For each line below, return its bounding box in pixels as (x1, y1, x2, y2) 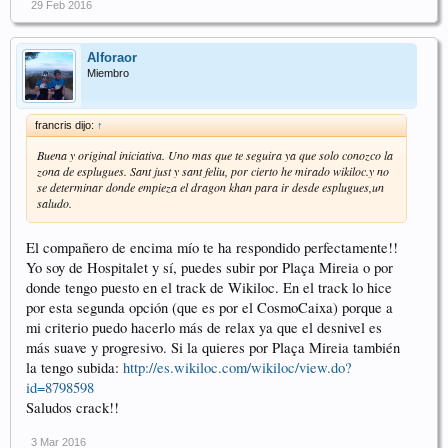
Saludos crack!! (26, 397, 119, 417)
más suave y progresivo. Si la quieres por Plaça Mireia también (26, 337, 400, 357)
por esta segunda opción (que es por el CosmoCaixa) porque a (26, 297, 393, 317)
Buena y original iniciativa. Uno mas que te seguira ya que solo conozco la (37, 146, 393, 163)
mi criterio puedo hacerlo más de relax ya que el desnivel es (26, 317, 382, 337)
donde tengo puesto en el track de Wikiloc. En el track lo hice (26, 277, 392, 297)
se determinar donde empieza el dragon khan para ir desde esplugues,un (37, 178, 384, 195)
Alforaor (87, 49, 137, 65)
